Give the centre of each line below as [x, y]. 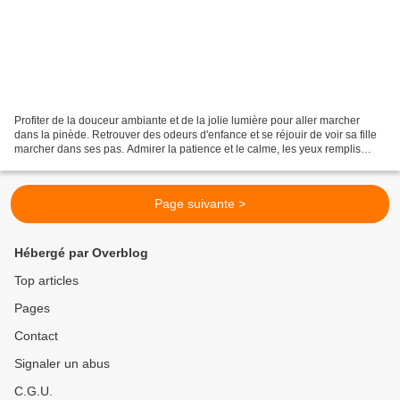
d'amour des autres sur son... [84, 163]
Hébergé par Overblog [81, 253]
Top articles [46, 280]
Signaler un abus [62, 363]
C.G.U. [33, 391]
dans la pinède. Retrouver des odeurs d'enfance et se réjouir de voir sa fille [196, 134]
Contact [36, 336]
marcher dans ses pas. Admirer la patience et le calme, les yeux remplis [187, 149]
